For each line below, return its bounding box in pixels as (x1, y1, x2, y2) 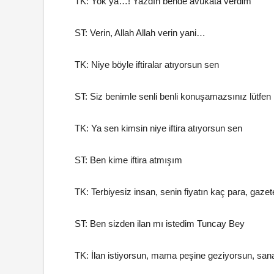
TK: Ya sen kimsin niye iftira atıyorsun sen (75, 123, 242, 133)
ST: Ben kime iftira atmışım (75, 155, 182, 165)
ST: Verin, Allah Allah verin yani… (75, 28, 206, 38)
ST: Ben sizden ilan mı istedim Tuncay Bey (75, 218, 245, 229)
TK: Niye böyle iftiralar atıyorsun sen (75, 59, 219, 70)
